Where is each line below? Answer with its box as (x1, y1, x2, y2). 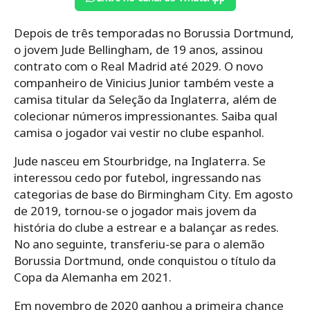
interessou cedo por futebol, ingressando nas (14, 169, 261, 185)
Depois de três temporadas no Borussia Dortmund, (14, 24, 294, 41)
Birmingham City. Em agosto (137, 185, 293, 202)
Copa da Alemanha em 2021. (14, 268, 172, 285)
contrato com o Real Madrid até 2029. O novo (14, 57, 263, 74)
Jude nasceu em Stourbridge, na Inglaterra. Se (14, 152, 266, 169)
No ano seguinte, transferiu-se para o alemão (14, 235, 264, 252)
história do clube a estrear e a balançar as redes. (14, 219, 279, 235)
